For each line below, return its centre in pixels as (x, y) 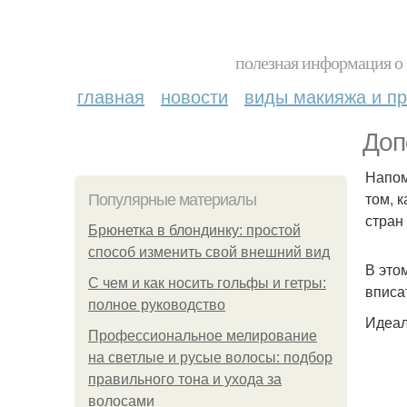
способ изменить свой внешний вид (209, 252)
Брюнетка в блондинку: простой (194, 230)
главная (111, 96)
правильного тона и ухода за (185, 379)
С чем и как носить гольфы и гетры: (207, 283)
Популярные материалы (172, 200)
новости (194, 96)
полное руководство (157, 305)
